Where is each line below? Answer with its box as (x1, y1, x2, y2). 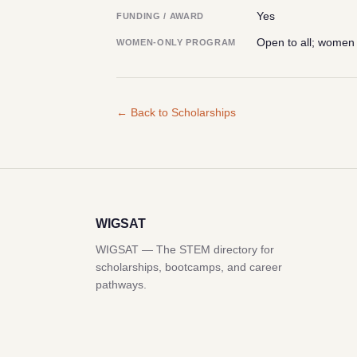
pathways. (96, 277, 147, 291)
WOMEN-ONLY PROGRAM (116, 37, 236, 47)
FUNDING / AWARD (116, 11, 204, 21)
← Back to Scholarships (116, 106, 236, 119)
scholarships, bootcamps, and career (96, 260, 282, 273)
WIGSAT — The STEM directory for (96, 242, 274, 256)
